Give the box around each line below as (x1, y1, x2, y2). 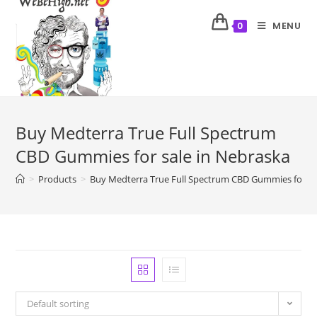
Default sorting (27, 297, 90, 310)
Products (38, 173, 77, 185)
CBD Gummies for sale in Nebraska (16, 144, 291, 168)
